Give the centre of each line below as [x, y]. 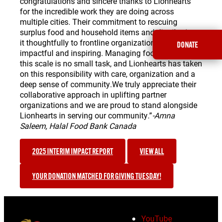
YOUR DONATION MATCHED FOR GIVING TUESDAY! [97, 176]
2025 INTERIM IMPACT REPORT [73, 151]
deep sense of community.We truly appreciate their [108, 84]
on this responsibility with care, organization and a [108, 73]
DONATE [187, 45]
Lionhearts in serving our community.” [86, 115]
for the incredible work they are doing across [97, 11]
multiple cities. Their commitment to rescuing [99, 21]
